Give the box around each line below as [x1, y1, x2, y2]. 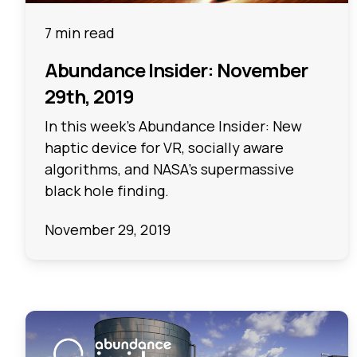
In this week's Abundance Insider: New [45, 116, 302, 135]
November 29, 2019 [45, 220, 171, 239]
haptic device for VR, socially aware [45, 137, 284, 157]
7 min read [45, 22, 115, 42]
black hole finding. [45, 180, 169, 200]
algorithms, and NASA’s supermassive [45, 159, 294, 178]
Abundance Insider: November [45, 56, 308, 83]
